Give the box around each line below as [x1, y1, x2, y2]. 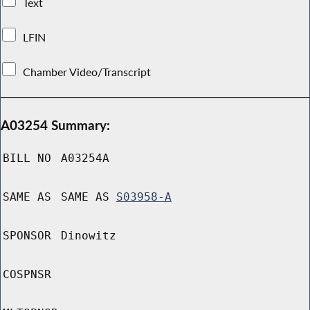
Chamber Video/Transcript [20, 64, 154, 79]
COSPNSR [3, 268, 51, 282]
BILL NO [3, 152, 51, 165]
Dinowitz [61, 229, 116, 243]
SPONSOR [3, 229, 51, 243]
